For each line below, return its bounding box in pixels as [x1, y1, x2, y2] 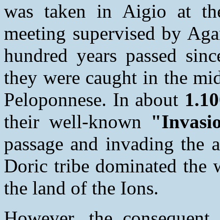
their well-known [4, 110, 151, 132]
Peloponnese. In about [4, 88, 185, 110]
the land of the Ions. [4, 177, 159, 198]
